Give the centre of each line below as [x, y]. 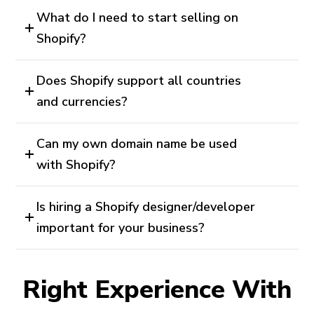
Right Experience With [157, 289]
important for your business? [121, 227]
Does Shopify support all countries [139, 80]
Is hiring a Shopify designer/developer [146, 206]
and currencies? [82, 101]
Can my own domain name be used [137, 143]
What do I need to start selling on [138, 17]
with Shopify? [76, 164]
